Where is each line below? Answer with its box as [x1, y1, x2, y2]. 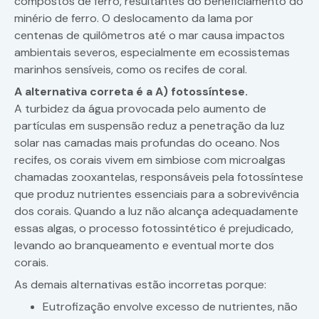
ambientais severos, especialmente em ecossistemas [14, 45, 290, 61]
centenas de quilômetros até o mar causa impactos [14, 28, 285, 43]
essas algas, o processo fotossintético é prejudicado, [14, 221, 293, 236]
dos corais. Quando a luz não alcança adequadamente [14, 204, 298, 219]
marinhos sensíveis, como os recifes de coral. [14, 62, 247, 78]
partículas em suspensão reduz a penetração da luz [14, 118, 285, 134]
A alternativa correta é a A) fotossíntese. [14, 84, 248, 100]
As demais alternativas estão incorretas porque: [14, 277, 266, 293]
